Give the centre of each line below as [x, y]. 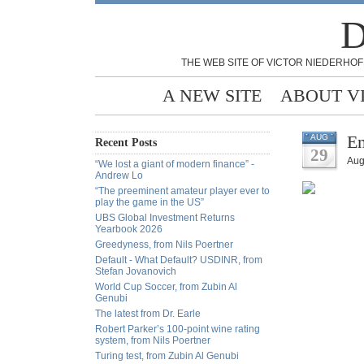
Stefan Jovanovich [136, 271]
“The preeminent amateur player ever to [182, 191]
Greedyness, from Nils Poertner [164, 245]
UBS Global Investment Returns [165, 218]
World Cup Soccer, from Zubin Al [166, 287]
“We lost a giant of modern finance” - [175, 164]
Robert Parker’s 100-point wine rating [178, 329]
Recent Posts [126, 143]
